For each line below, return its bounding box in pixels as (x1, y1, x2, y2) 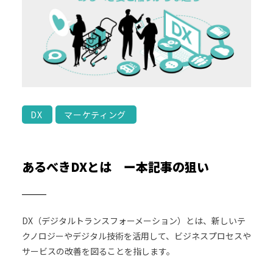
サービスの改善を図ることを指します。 (21, 244, 175, 257)
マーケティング (64, 108, 127, 121)
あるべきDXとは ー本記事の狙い (21, 157, 209, 175)
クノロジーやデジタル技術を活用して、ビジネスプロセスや (21, 229, 251, 242)
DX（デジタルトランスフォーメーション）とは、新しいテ (21, 214, 246, 227)
